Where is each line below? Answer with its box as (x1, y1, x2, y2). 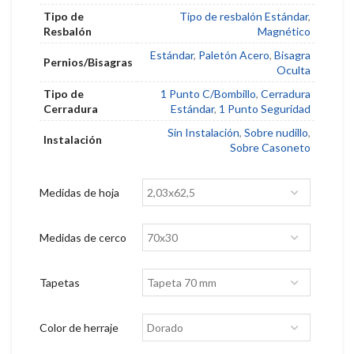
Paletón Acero (198, 48, 269, 62)
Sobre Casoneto (230, 141, 311, 155)
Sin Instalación (168, 126, 239, 140)
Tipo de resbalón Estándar (179, 9, 308, 24)
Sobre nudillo (244, 126, 308, 140)
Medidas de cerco (40, 231, 126, 245)
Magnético (258, 24, 311, 39)
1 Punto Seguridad (219, 102, 311, 116)
